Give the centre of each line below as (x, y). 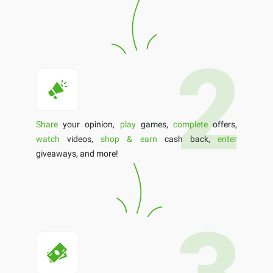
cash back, (187, 139)
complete (190, 124)
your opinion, (89, 124)
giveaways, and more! (77, 153)
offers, (222, 124)
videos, (80, 139)
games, (154, 124)
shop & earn (129, 139)
